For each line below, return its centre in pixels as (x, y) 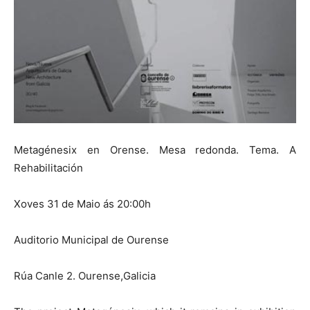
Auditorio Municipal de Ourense (91, 240)
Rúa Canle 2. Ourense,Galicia (85, 276)
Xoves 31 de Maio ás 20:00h (82, 204)
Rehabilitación (48, 168)
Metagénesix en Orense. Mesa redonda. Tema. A (155, 150)
